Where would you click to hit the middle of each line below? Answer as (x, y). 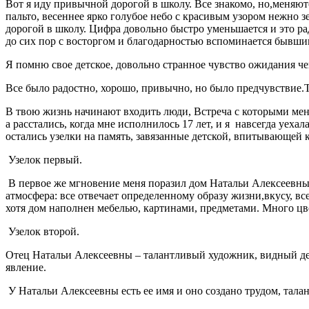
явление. (26, 267)
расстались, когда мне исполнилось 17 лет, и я (121, 123)
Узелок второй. (42, 231)
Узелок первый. (44, 159)
